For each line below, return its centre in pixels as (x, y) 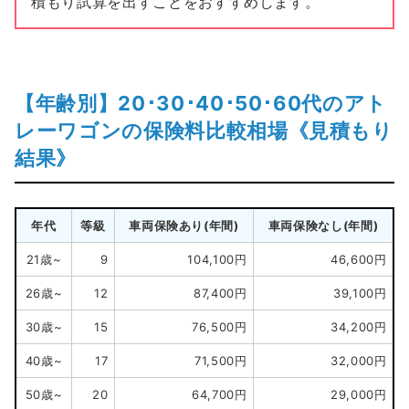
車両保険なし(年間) (323, 225)
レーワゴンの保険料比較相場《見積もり (204, 130)
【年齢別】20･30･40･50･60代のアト (201, 103)
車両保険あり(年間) (184, 225)
